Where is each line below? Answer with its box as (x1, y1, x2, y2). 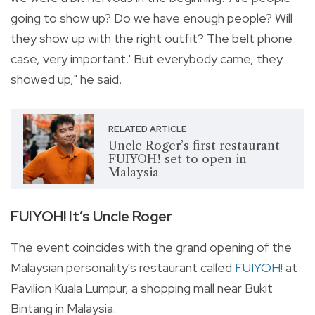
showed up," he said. (11, 71, 122, 88)
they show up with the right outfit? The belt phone (11, 30, 292, 47)
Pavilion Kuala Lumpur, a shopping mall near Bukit (11, 280, 273, 297)
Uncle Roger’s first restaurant (108, 138, 280, 153)
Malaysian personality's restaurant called (11, 259, 235, 276)
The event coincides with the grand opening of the (11, 239, 292, 256)
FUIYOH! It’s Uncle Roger (11, 207, 172, 226)
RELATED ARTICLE (108, 123, 187, 135)
